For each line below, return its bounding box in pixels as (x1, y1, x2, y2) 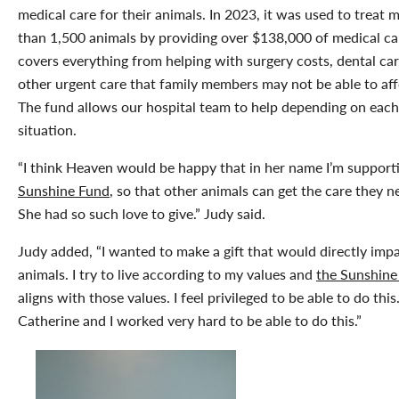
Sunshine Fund (18, 179, 110, 200)
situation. (18, 118, 77, 140)
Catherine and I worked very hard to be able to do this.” (18, 309, 362, 330)
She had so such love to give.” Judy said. (18, 202, 265, 224)
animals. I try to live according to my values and (18, 263, 316, 284)
